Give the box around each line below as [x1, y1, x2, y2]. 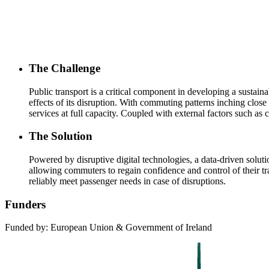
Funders [5, 198, 46, 211]
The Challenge [29, 61, 100, 74]
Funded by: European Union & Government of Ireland [5, 222, 212, 233]
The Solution [29, 130, 92, 143]
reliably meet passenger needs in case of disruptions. [29, 176, 226, 187]
